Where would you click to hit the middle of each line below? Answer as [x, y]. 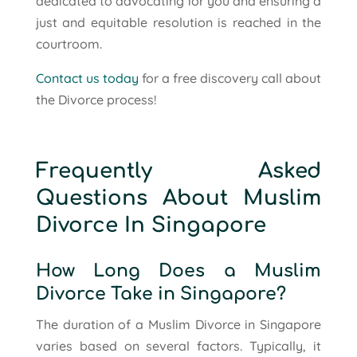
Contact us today [87, 78]
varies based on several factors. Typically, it [178, 345]
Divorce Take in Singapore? [161, 294]
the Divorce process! [96, 99]
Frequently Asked [178, 171]
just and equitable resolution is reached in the [178, 22]
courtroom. [69, 43]
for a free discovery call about [230, 78]
